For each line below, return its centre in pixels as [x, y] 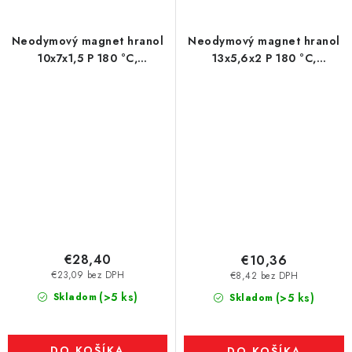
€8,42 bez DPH [264, 276]
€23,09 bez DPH [88, 275]
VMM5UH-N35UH [264, 75]
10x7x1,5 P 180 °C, [88, 58]
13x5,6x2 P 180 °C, [264, 58]
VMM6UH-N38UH [88, 75]
